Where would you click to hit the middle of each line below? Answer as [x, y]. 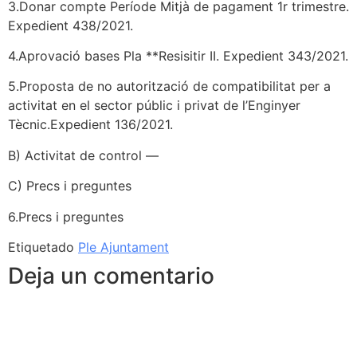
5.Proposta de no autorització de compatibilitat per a [169, 86]
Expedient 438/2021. [71, 25]
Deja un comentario [111, 276]
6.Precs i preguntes [66, 216]
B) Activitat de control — [83, 155]
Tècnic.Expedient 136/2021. [90, 125]
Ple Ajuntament [124, 247]
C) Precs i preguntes [70, 186]
